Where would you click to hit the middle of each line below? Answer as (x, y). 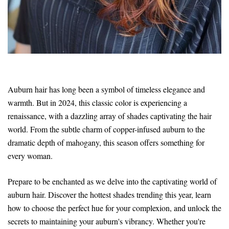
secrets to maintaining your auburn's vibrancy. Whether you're (107, 221)
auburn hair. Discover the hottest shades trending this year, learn (109, 195)
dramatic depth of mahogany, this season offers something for (106, 143)
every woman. (30, 156)
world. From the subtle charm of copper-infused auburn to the (106, 129)
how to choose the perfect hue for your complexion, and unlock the (114, 208)
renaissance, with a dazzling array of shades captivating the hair (110, 116)
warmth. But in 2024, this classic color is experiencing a (97, 103)
